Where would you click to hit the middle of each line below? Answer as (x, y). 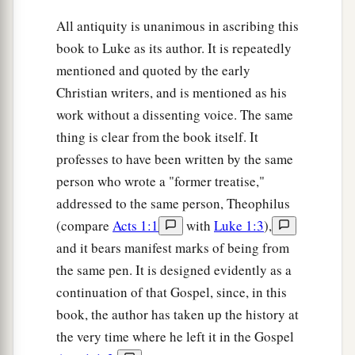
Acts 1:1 (136, 226)
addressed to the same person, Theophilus (173, 204)
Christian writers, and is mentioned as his (172, 93)
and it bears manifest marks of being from (173, 248)
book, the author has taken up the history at (177, 315)
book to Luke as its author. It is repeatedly (174, 48)
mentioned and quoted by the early (153, 71)
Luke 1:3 (239, 226)
